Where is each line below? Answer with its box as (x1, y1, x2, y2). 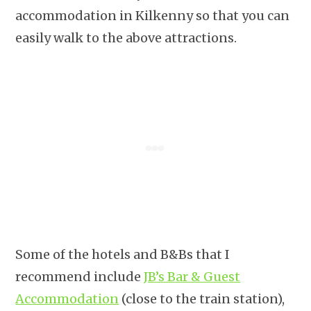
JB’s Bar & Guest (144, 268, 241, 285)
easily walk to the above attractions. (15, 29, 237, 46)
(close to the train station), (119, 290, 285, 307)
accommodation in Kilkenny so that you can (15, 7, 290, 24)
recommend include (15, 268, 144, 285)
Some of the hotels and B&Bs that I (15, 246, 230, 262)
